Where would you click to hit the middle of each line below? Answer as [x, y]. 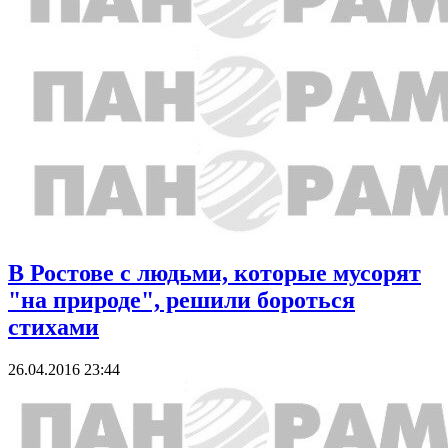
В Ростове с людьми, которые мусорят [214, 272]
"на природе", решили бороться [181, 299]
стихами [53, 326]
